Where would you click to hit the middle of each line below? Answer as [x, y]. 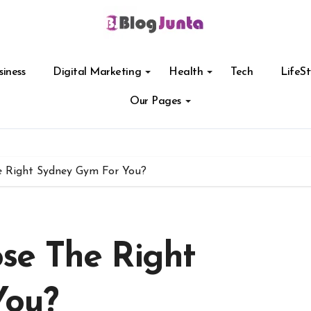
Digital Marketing [97, 72]
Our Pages [155, 101]
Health [186, 72]
